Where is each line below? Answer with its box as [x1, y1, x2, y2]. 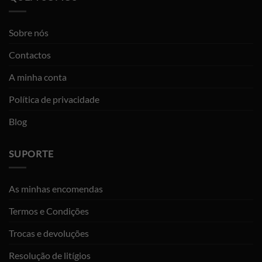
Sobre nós [9, 26, 49, 38]
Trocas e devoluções [9, 227, 89, 239]
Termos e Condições [9, 205, 89, 217]
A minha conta [9, 71, 67, 82]
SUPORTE [9, 147, 54, 159]
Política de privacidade [9, 93, 99, 105]
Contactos [9, 49, 51, 60]
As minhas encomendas [9, 183, 103, 195]
